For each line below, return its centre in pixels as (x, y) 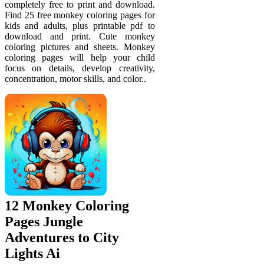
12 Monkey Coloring (67, 205)
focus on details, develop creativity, (80, 68)
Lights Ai (32, 253)
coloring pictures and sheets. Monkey (80, 47)
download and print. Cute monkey (80, 37)
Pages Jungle (44, 221)
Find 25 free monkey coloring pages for (80, 15)
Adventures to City (62, 237)
